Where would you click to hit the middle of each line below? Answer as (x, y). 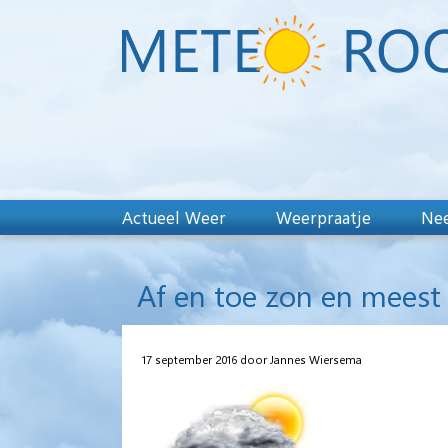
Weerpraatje (323, 217)
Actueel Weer (174, 217)
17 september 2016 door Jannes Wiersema (252, 358)
